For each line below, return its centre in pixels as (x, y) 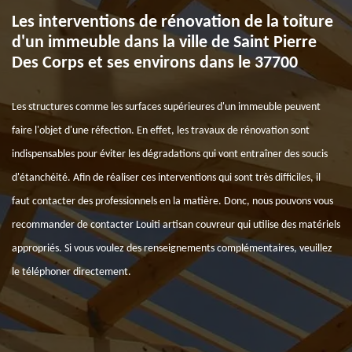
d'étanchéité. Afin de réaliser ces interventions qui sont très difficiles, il (166, 178)
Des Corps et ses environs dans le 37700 (155, 63)
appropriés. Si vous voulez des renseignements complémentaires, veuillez (172, 249)
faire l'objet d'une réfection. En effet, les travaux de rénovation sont (161, 131)
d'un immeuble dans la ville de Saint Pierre (164, 43)
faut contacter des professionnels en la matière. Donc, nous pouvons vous (172, 202)
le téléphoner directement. (71, 272)
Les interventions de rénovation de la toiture (172, 22)
